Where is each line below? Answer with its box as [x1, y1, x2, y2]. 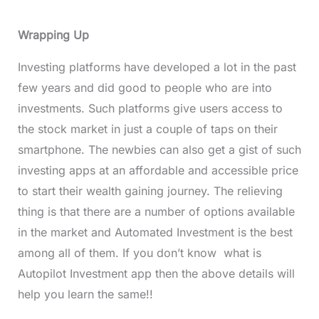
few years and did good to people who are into [17, 80, 272, 95]
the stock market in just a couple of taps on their [17, 122, 278, 137]
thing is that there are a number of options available [17, 204, 295, 219]
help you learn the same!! [17, 287, 153, 302]
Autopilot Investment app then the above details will [17, 266, 295, 281]
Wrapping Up [17, 28, 89, 43]
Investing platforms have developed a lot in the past [17, 60, 296, 75]
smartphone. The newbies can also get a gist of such [17, 142, 301, 157]
